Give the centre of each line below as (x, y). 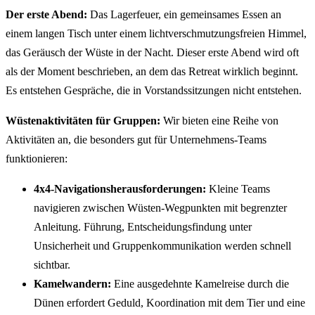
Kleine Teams (238, 189)
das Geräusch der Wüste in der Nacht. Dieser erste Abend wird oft (152, 53)
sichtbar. (52, 265)
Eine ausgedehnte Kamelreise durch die (200, 284)
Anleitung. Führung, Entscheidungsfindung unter (143, 227)
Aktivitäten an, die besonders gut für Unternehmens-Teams (136, 140)
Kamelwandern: (72, 284)
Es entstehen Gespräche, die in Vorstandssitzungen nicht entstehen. (154, 91)
